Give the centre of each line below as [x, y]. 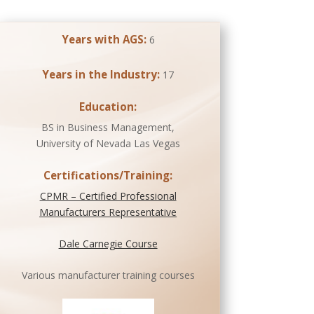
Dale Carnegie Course [108, 243]
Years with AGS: [104, 39]
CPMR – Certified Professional [108, 196]
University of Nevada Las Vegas [108, 143]
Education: [108, 106]
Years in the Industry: [101, 74]
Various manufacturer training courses [108, 275]
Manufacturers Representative [108, 212]
